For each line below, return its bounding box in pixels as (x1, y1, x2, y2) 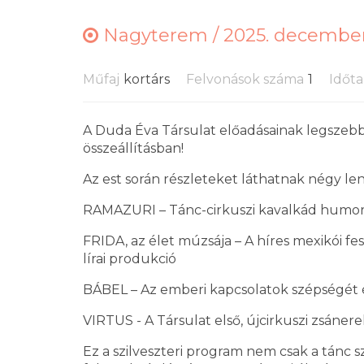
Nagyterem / (98, 24, 223, 46)
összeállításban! (83, 141, 184, 156)
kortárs (123, 71, 170, 87)
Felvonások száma (186, 71, 304, 87)
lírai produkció (83, 251, 176, 266)
